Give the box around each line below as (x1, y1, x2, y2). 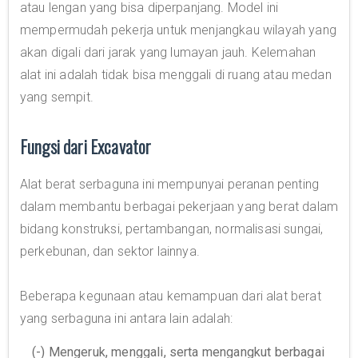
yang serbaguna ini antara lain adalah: (20, 311, 233, 326)
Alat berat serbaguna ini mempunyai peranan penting (20, 177, 320, 192)
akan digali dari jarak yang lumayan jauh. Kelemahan (20, 45, 316, 60)
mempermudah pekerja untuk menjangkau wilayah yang (20, 22, 336, 38)
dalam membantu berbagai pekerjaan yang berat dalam (20, 199, 339, 214)
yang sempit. (20, 89, 93, 105)
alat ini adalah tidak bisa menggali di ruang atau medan (20, 67, 332, 82)
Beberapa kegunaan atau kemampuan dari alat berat (20, 288, 321, 304)
